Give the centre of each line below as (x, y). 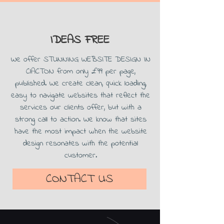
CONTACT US (79, 179)
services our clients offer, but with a (80, 107)
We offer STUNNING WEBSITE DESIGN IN (80, 59)
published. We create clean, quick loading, (80, 83)
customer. (80, 155)
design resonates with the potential (80, 143)
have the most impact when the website (80, 131)
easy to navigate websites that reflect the (80, 95)
